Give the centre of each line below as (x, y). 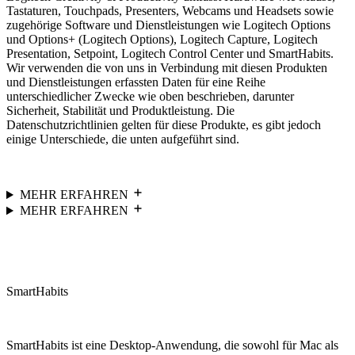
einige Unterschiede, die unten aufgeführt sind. (123, 139)
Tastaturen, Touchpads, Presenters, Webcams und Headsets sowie (170, 11)
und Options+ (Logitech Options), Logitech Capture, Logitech (162, 40)
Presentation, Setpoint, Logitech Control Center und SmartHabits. (170, 54)
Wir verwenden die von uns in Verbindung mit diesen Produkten (167, 68)
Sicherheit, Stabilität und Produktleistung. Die (120, 111)
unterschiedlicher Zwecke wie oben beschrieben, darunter (150, 97)
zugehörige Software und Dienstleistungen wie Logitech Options (168, 25)
